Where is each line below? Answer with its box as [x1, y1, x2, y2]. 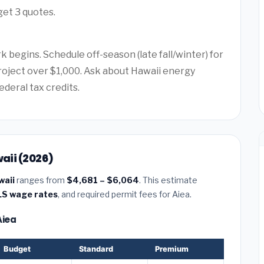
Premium [155, 244, 189, 253]
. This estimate [139, 174, 197, 185]
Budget [4, 244, 31, 253]
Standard [79, 244, 113, 253]
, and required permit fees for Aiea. [58, 189, 192, 199]
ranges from [15, 174, 67, 185]
